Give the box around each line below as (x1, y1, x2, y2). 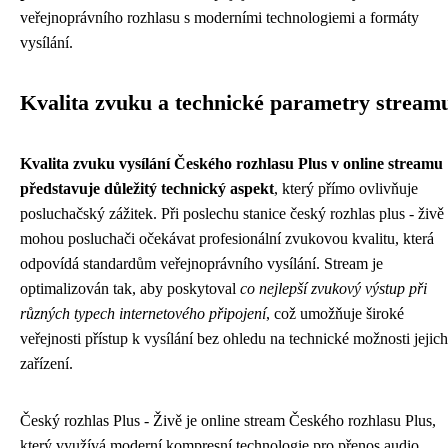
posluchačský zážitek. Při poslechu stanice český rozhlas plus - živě (20, 205, 444, 222)
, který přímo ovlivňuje (274, 180, 418, 197)
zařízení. (20, 355, 73, 372)
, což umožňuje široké (266, 305, 404, 322)
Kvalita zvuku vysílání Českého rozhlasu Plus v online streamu (20, 155, 443, 172)
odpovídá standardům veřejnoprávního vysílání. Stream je (20, 255, 383, 272)
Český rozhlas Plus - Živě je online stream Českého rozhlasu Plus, (20, 412, 436, 429)
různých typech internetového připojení (20, 305, 266, 322)
